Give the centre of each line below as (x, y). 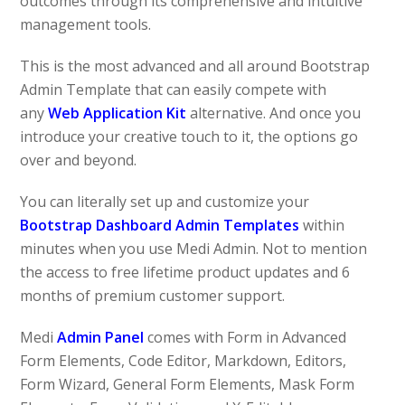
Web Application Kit (118, 113)
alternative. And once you (274, 113)
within (322, 226)
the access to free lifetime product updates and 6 (185, 273)
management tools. (86, 25)
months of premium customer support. (153, 296)
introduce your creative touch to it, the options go (189, 137)
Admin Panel (101, 338)
